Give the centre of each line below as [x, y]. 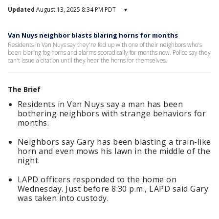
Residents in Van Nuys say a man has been [100, 104]
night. [29, 160]
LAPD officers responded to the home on [97, 179]
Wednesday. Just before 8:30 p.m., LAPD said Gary [113, 189]
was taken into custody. [64, 198]
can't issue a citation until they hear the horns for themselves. [88, 60]
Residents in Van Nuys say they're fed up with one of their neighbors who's [105, 45]
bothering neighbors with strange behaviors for [112, 113]
